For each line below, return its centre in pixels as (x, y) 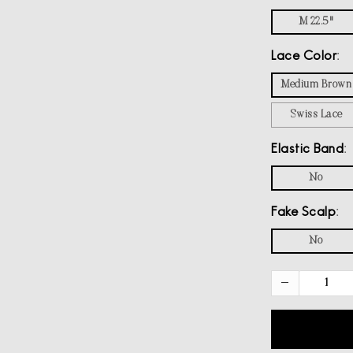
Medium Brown (316, 85)
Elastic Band (307, 150)
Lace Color (304, 57)
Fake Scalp (303, 213)
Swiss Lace (316, 115)
